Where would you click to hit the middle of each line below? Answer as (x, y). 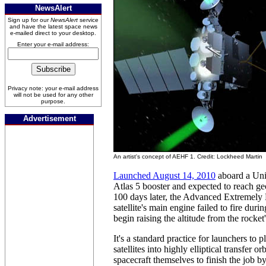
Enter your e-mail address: (53, 44)
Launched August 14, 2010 (164, 175)
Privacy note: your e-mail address (53, 88)
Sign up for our (29, 20)
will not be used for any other (53, 95)
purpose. (53, 101)
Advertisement (49, 118)
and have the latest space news (53, 26)
